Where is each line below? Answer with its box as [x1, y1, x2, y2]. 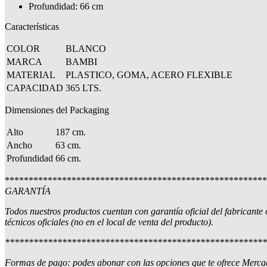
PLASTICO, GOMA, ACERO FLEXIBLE [66, 69, 232, 80]
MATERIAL [7, 69, 55, 80]
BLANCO [66, 43, 106, 54]
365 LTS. [66, 82, 101, 93]
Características [5, 21, 59, 32]
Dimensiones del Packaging [5, 104, 109, 115]
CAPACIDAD [7, 82, 63, 93]
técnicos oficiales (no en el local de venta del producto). [5, 216, 213, 227]
